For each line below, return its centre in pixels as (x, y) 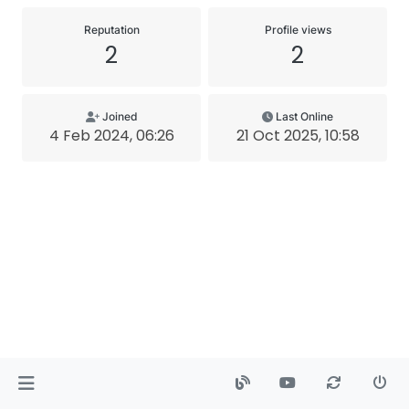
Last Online (304, 116)
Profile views (298, 30)
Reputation (111, 30)
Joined (120, 116)
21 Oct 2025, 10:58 (298, 136)
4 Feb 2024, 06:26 (111, 136)
